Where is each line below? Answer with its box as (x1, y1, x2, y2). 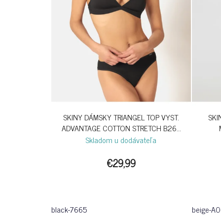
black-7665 (51, 203, 87, 216)
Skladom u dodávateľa (85, 133, 157, 147)
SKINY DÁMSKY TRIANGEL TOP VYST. (63, 110, 179, 124)
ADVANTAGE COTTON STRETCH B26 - (61, 121, 181, 135)
